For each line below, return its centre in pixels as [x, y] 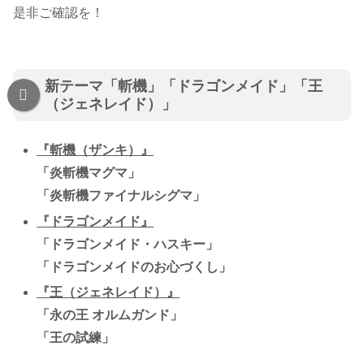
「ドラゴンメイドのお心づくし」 [134, 266]
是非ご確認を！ [58, 12]
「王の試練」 [76, 337]
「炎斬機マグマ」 [89, 173]
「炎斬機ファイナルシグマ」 [121, 196]
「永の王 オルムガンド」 [110, 314]
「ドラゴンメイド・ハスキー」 [128, 244]
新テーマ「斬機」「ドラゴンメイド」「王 [184, 86]
